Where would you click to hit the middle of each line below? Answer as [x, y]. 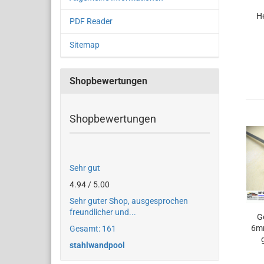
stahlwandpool [97, 245]
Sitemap [85, 45]
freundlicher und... [103, 212]
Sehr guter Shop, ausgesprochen [129, 201]
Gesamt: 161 [93, 229]
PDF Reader [91, 21]
